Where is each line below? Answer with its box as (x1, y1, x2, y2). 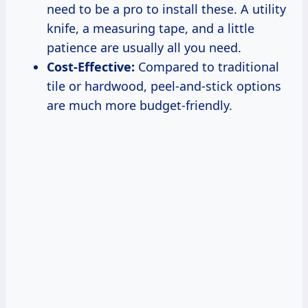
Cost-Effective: (47, 58, 135, 75)
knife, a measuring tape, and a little (47, 19, 254, 36)
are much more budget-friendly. (47, 96, 232, 113)
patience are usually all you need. (47, 38, 241, 56)
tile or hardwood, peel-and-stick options (47, 77, 281, 94)
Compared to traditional (135, 58, 279, 75)
